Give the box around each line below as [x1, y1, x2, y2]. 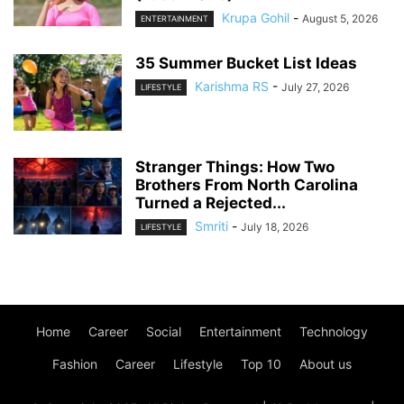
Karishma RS [195, 78, 269, 95]
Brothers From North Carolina [135, 176, 358, 195]
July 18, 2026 [241, 220, 308, 234]
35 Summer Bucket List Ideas [135, 54, 357, 73]
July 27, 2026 [281, 80, 349, 95]
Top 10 [241, 356, 281, 372]
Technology [299, 324, 368, 340]
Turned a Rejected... [135, 194, 286, 213]
